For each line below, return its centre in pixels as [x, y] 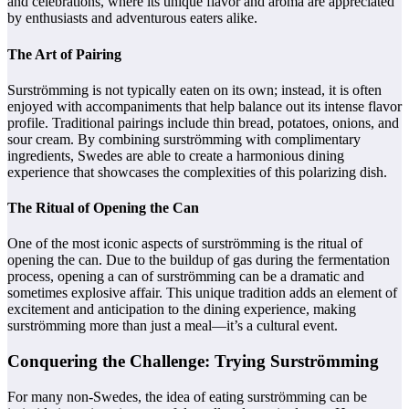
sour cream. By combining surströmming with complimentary [184, 139]
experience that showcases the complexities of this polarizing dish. [197, 172]
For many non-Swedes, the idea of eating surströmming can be [187, 396]
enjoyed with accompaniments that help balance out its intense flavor [204, 106]
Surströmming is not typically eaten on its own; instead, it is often [194, 89]
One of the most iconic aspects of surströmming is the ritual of [185, 244]
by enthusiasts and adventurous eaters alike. [132, 18]
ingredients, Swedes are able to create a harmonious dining [176, 155]
